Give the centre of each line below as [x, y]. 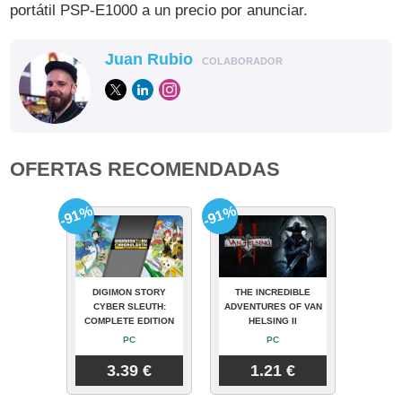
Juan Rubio [149, 59]
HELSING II [273, 320]
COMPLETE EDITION [129, 320]
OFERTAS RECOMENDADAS [145, 169]
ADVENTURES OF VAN [273, 306]
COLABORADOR [243, 61]
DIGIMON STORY [129, 292]
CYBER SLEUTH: [129, 306]
